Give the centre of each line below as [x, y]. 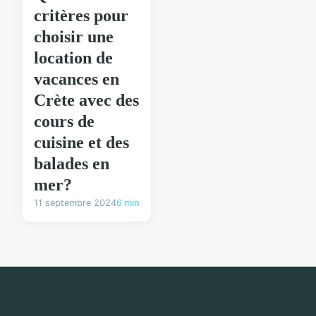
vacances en [77, 79]
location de [73, 58]
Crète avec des [86, 101]
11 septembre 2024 [75, 203]
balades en [72, 164]
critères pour [81, 16]
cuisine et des [81, 143]
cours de [64, 122]
